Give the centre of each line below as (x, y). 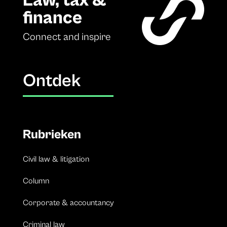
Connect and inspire (67, 37)
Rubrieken (52, 135)
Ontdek (51, 81)
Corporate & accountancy (68, 203)
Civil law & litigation (56, 159)
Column (36, 181)
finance (52, 18)
